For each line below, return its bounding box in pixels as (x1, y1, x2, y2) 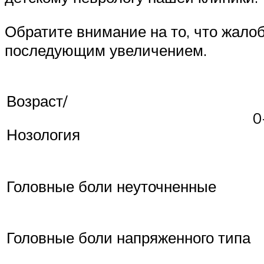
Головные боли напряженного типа (6, 227, 250, 247)
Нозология (6, 125, 80, 144)
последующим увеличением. (5, 40, 207, 60)
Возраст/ (6, 91, 67, 110)
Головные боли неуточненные (6, 176, 216, 196)
